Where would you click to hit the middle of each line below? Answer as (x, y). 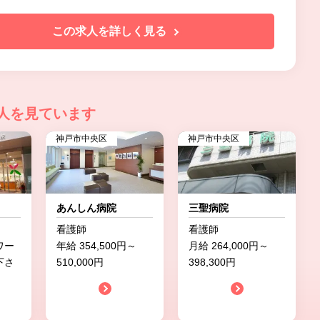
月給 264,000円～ (229, 246)
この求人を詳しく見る (111, 31)
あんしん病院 (86, 208)
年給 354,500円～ (96, 246)
